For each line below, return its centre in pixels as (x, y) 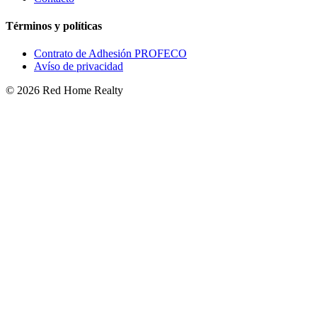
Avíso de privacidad (79, 67)
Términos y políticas (54, 26)
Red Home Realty (81, 91)
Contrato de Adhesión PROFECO (110, 54)
